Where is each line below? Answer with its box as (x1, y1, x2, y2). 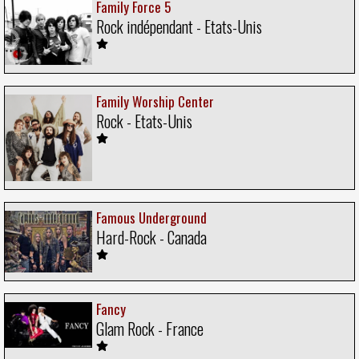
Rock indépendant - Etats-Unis (96, 14, 262, 38)
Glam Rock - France (96, 317, 204, 341)
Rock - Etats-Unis (96, 109, 192, 134)
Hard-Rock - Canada (96, 224, 207, 249)
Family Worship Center (96, 91, 214, 112)
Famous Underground (96, 207, 207, 228)
